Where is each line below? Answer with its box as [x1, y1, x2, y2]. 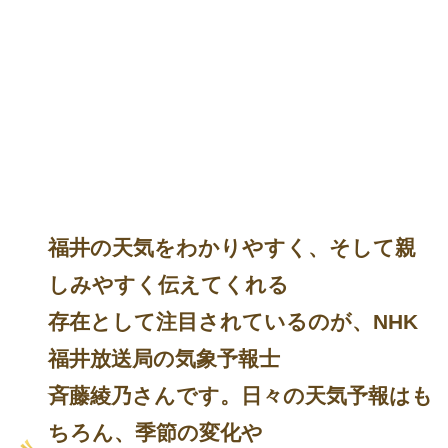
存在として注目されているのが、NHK [48, 310, 418, 333]
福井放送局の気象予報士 [48, 347, 280, 370]
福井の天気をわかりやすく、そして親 [48, 236, 416, 259]
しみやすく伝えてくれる [48, 273, 289, 296]
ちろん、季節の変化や [48, 421, 263, 444]
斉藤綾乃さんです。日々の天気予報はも [48, 384, 433, 407]
